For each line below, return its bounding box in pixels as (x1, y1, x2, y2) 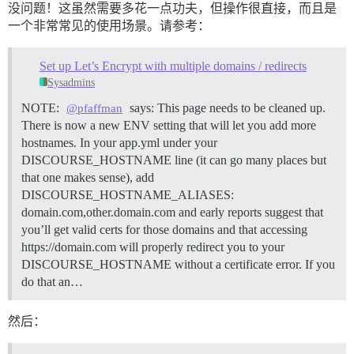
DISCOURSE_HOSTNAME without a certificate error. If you (21, 257, 335, 271)
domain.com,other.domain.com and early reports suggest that (21, 205, 323, 219)
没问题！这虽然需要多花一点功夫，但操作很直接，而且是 (8, 2, 337, 15)
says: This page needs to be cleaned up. (126, 100, 326, 115)
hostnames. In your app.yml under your (21, 135, 217, 149)
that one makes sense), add (21, 170, 154, 184)
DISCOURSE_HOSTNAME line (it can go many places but (21, 153, 326, 167)
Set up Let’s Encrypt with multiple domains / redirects (39, 58, 307, 73)
